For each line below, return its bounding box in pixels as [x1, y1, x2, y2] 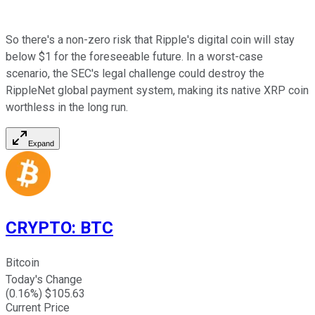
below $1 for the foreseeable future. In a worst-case [6, 49, 263, 63]
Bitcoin [6, 255, 39, 269]
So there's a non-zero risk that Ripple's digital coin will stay [6, 32, 295, 46]
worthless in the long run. [6, 100, 128, 114]
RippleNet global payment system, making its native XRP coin [6, 83, 309, 97]
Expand [28, 139, 54, 148]
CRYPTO [6, 217, 72, 238]
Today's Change [6, 272, 82, 286]
